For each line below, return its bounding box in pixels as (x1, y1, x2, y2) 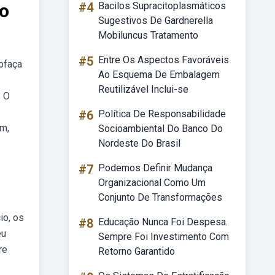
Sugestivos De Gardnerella (98, 15, 213, 26)
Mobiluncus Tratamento (98, 29, 198, 41)
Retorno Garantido (98, 246, 175, 257)
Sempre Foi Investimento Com (98, 231, 229, 242)
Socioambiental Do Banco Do (98, 123, 223, 134)
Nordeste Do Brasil (98, 137, 180, 149)
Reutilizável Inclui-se (98, 83, 188, 95)
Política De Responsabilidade (98, 108, 226, 120)
